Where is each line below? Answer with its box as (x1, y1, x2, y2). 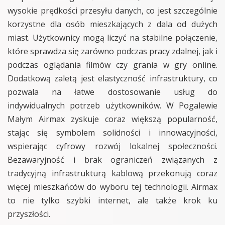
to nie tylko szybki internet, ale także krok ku (8, 194, 217, 206)
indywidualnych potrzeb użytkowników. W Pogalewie (8, 99, 217, 111)
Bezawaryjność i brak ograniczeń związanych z (8, 154, 217, 165)
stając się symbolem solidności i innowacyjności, (8, 127, 217, 138)
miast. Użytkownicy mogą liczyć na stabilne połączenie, (8, 32, 217, 43)
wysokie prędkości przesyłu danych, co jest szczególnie (8, 5, 217, 16)
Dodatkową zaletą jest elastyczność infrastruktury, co (8, 72, 217, 84)
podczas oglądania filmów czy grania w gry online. (8, 59, 217, 70)
